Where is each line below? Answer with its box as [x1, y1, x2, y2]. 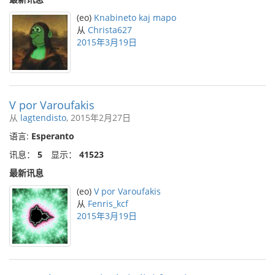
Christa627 [88, 24, 132, 36]
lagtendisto [20, 112, 66, 123]
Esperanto [31, 130, 74, 142]
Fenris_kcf [88, 198, 128, 209]
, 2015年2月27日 [66, 112, 131, 123]
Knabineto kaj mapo [94, 12, 176, 23]
